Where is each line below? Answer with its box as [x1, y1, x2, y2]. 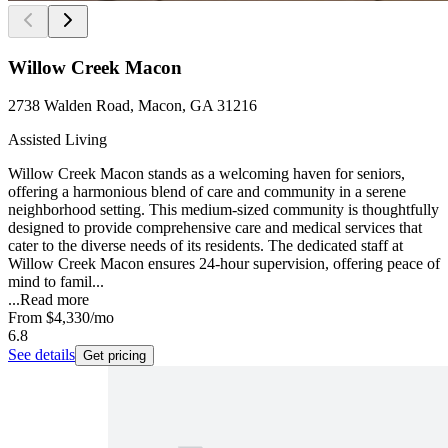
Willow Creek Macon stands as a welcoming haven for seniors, [8, 165, 405, 183]
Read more [20, 291, 89, 309]
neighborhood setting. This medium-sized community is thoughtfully [8, 201, 439, 219]
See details [8, 346, 75, 364]
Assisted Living [8, 131, 107, 149]
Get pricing [83, 348, 146, 364]
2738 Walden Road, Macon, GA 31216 [8, 97, 257, 115]
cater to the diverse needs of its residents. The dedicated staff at [8, 237, 403, 255]
